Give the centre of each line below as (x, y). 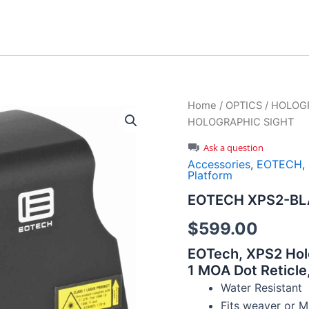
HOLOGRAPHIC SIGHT (241, 122)
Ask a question (233, 147)
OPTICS (244, 106)
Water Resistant (261, 287)
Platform (210, 175)
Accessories (219, 164)
